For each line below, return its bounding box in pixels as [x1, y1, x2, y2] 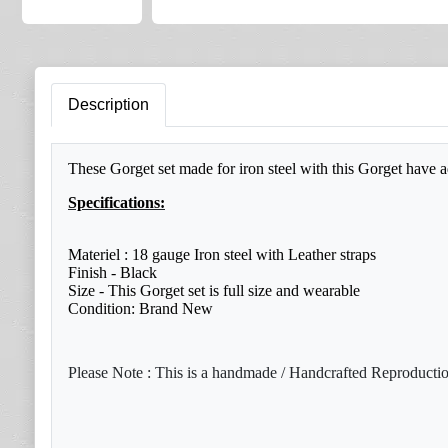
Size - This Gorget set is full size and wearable [68, 282, 360, 299]
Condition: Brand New [68, 300, 213, 317]
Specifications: [68, 194, 165, 211]
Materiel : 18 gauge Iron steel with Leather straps [68, 246, 376, 263]
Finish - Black [68, 264, 157, 281]
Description [68, 96, 149, 113]
